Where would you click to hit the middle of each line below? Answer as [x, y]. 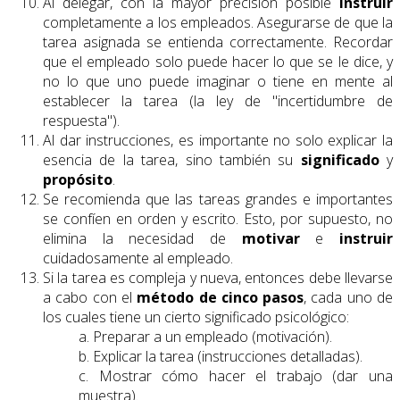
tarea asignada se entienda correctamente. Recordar [218, 42]
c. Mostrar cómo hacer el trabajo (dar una [236, 375]
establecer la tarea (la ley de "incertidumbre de [218, 100]
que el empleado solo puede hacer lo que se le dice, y [218, 61]
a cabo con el [90, 297]
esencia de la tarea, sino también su [172, 159]
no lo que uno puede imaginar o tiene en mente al [218, 81]
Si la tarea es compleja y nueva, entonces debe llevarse [218, 277]
